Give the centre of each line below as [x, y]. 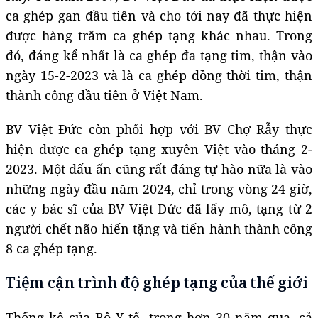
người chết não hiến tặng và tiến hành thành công [159, 228]
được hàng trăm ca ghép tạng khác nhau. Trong [159, 35]
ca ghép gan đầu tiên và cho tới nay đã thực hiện [159, 15]
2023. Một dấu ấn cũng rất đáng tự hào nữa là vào [159, 169]
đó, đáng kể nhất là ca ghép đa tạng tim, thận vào [159, 55]
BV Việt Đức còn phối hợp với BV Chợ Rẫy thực [159, 129]
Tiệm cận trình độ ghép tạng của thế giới [157, 282]
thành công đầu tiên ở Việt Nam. [104, 95]
